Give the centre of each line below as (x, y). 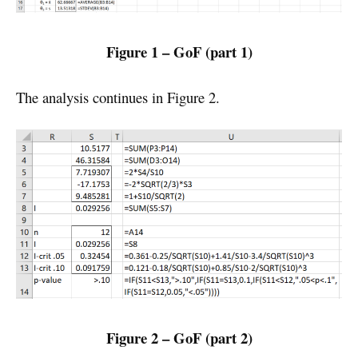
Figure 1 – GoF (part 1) (179, 52)
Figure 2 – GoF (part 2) (179, 337)
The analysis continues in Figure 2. (118, 97)
